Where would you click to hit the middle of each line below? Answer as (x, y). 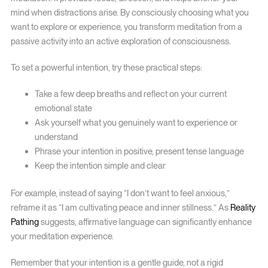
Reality (243, 207)
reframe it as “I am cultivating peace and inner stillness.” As (120, 207)
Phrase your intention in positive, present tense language (139, 151)
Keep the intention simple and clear (100, 165)
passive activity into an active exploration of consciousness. (121, 41)
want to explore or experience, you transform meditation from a (126, 27)
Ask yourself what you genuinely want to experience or (136, 122)
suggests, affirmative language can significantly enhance (145, 222)
